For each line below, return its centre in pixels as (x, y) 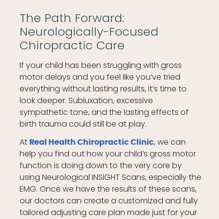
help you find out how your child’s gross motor (108, 154)
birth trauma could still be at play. (83, 124)
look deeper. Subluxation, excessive (87, 101)
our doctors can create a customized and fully (109, 201)
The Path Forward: (72, 18)
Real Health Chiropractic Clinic (92, 142)
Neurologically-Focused (89, 32)
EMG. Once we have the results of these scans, (108, 189)
